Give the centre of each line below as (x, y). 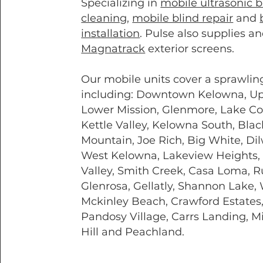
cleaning (104, 18)
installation (111, 33)
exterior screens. (190, 49)
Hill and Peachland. (133, 232)
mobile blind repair (183, 18)
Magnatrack (113, 49)
